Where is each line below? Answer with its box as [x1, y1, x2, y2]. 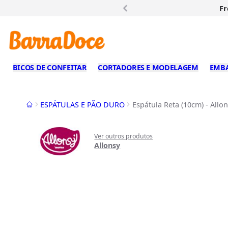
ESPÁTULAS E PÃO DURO [40, 99, 125, 109]
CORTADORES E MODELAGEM [98, 63, 198, 73]
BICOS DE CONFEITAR [12, 63, 87, 73]
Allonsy [94, 140, 121, 150]
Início [25, 99, 45, 109]
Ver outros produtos [94, 131, 153, 140]
